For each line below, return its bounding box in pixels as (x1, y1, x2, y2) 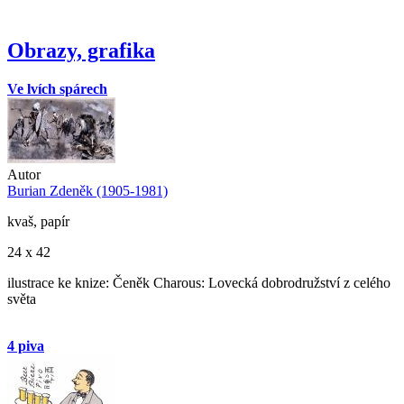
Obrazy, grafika (7, 39, 155, 63)
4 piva (7, 338, 44, 354)
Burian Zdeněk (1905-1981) (7, 183, 168, 199)
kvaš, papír (7, 214, 69, 230)
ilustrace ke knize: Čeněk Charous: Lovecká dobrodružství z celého (7, 275, 390, 291)
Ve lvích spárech (7, 81, 107, 97)
